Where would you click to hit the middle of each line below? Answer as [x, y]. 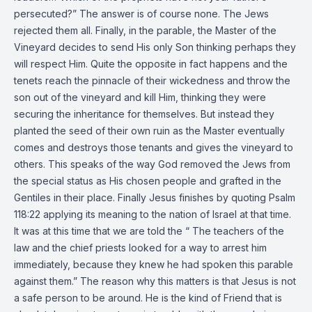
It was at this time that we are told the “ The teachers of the [149, 231]
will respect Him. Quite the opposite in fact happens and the [151, 64]
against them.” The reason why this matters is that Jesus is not [155, 281]
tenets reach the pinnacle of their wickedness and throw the [152, 80]
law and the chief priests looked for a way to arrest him [140, 248]
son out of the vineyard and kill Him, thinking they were [140, 97]
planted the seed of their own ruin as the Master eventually [149, 131]
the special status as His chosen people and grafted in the [148, 181]
